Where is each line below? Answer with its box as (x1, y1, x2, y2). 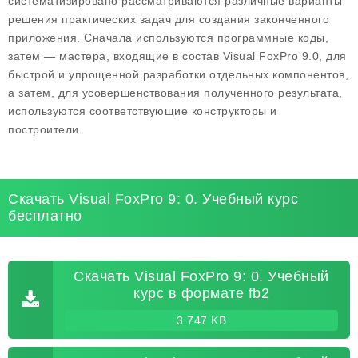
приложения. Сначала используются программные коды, (8, 31, 328, 44)
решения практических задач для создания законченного (8, 13, 329, 26)
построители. (8, 123, 82, 136)
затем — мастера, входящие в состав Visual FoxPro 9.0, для (8, 50, 347, 62)
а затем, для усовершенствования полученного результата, (8, 86, 343, 99)
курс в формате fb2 (133, 285, 269, 301)
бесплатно (8, 208, 82, 224)
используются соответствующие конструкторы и (8, 105, 277, 117)
